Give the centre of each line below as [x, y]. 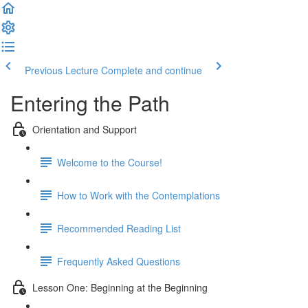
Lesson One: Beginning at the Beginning [120, 287]
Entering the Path [90, 103]
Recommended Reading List [119, 228]
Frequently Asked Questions [119, 261]
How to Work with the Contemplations [139, 195]
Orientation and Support [85, 129]
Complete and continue [152, 70]
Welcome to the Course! [110, 162]
